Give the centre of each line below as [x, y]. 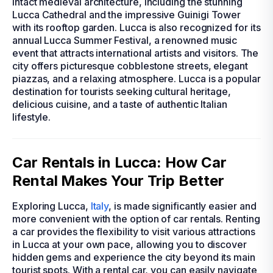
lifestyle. [32, 117]
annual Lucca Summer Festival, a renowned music [125, 40]
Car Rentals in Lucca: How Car [119, 162]
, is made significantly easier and [183, 206]
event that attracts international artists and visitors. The [136, 53]
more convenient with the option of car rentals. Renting [136, 219]
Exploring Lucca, [51, 206]
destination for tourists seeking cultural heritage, [122, 91]
